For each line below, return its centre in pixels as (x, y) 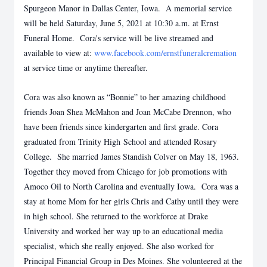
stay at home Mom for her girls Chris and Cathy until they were (131, 201)
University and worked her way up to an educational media (123, 231)
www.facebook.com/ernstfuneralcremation (165, 53)
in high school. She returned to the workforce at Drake (116, 216)
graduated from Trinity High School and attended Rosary (120, 142)
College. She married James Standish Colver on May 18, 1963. (131, 156)
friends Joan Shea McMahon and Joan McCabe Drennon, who (128, 112)
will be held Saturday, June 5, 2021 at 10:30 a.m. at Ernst (121, 23)
